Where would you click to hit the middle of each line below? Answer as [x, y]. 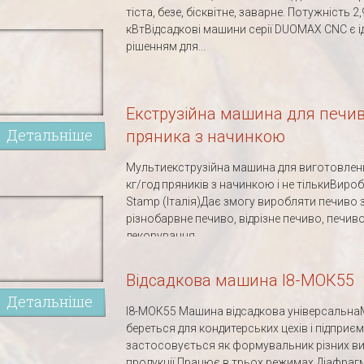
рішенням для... [166, 46]
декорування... [164, 236]
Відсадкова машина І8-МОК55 [240, 280]
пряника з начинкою [206, 136]
